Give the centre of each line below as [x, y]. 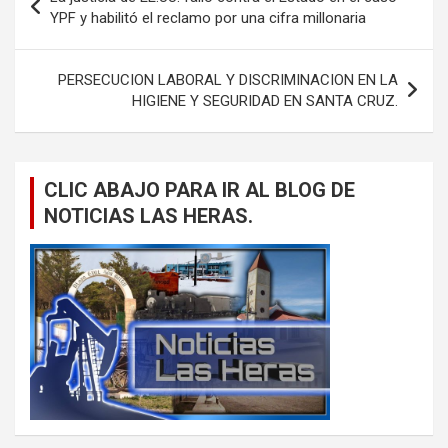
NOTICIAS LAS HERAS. [148, 216]
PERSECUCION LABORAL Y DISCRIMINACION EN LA [228, 80]
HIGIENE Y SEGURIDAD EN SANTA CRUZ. [265, 101]
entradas [65, 46]
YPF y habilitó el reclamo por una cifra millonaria [208, 18]
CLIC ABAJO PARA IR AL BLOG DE [199, 190]
